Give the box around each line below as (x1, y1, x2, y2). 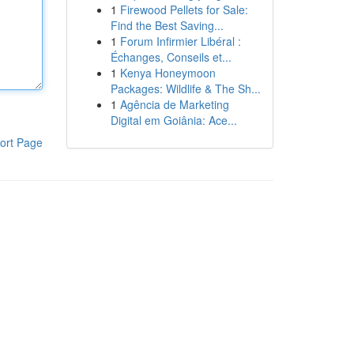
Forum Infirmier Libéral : (119, 33, 241, 49)
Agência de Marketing (119, 96, 229, 112)
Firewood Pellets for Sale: (119, 2, 248, 17)
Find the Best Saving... (110, 17, 224, 33)
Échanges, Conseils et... (110, 49, 232, 65)
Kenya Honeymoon (119, 65, 216, 81)
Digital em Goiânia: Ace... (110, 112, 237, 128)
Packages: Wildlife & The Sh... (110, 81, 261, 96)
